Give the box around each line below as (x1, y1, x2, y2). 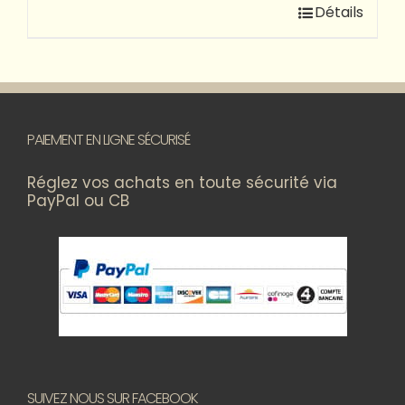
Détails (315, 2, 363, 23)
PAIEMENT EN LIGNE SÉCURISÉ (27, 128, 190, 150)
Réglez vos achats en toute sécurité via (27, 171, 337, 193)
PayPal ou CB (27, 189, 129, 212)
